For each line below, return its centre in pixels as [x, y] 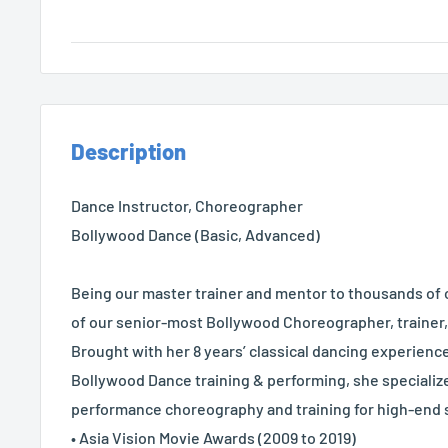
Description [128, 151]
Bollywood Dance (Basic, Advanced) [195, 235]
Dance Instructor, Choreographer [187, 206]
